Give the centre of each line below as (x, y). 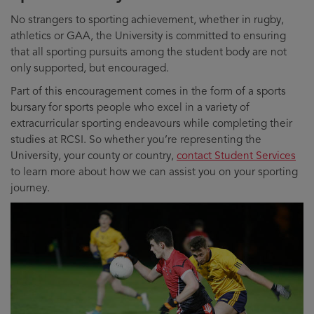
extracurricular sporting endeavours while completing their (151, 123)
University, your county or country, (94, 155)
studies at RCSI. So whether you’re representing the (136, 139)
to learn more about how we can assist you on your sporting (154, 171)
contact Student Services (236, 155)
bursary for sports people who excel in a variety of (130, 107)
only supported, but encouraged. (90, 68)
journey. (30, 187)
